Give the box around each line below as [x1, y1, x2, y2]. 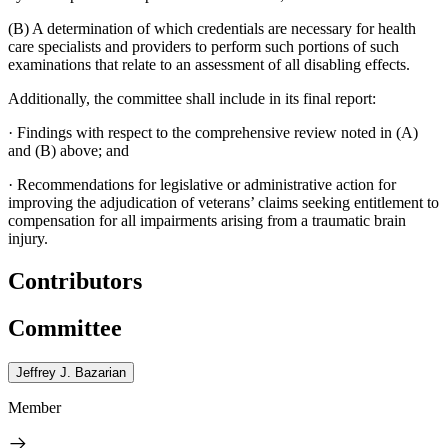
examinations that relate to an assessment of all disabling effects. [8, 55, 410, 73]
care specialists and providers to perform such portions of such [8, 37, 399, 55]
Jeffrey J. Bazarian [16, 364, 126, 380]
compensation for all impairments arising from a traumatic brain [8, 211, 406, 229]
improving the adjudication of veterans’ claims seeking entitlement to [8, 193, 439, 211]
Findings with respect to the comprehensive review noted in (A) [17, 123, 418, 141]
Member [8, 398, 61, 416]
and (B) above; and [8, 141, 129, 159]
